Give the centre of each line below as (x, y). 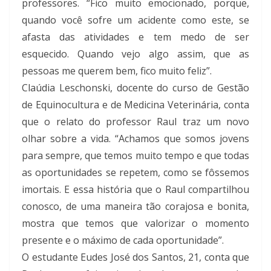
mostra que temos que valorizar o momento (135, 223)
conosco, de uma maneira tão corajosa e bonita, (135, 206)
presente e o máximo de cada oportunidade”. (123, 240)
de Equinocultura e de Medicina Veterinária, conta (135, 104)
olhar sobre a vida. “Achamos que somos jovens (135, 138)
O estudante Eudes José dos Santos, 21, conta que (135, 257)
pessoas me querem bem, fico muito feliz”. (117, 70)
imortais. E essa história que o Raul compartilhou (135, 189)
